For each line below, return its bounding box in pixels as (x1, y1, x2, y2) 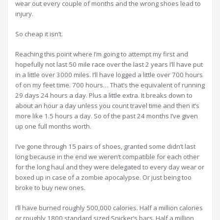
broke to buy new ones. (15, 183, 85, 192)
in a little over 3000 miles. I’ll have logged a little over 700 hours (15, 70, 203, 79)
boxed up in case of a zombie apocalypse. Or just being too (15, 173, 192, 182)
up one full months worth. (15, 122, 91, 131)
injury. (15, 9, 33, 18)
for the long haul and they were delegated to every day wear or (15, 163, 204, 171)
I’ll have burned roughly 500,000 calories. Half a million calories (15, 203, 203, 212)
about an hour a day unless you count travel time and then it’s (15, 101, 199, 110)
